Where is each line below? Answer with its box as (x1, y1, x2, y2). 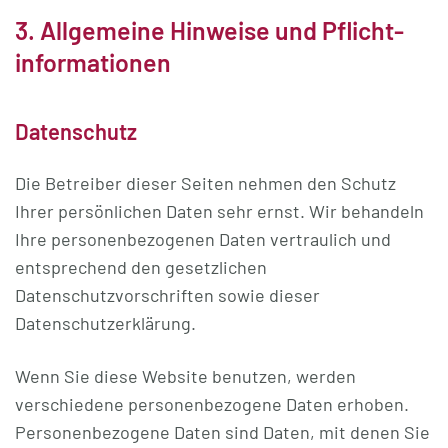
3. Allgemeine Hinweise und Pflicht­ (15, 15, 404, 45)
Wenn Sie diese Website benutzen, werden (15, 365, 356, 387)
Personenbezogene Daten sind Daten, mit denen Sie (15, 421, 430, 443)
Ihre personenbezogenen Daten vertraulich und (15, 228, 391, 250)
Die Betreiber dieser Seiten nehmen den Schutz (15, 172, 396, 194)
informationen (15, 47, 171, 77)
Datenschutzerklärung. (15, 312, 196, 334)
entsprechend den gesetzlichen (15, 256, 267, 278)
